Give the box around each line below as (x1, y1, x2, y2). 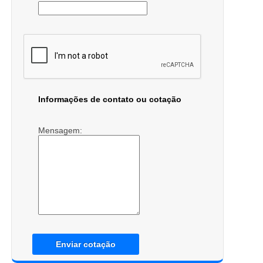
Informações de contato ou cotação (38, 94, 181, 104)
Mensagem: (38, 125, 85, 135)
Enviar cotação (55, 239, 116, 249)
